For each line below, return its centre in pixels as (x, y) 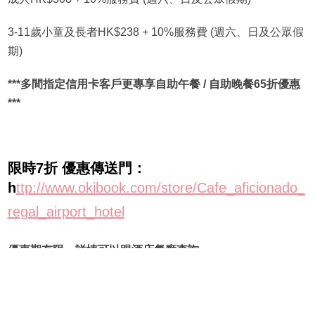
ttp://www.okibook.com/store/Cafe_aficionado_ (160, 188)
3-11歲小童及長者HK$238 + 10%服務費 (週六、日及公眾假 (155, 32)
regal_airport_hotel (66, 212)
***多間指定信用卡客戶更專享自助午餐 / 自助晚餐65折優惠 (154, 84)
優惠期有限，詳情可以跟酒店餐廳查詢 (103, 250)
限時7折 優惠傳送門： (77, 168)
